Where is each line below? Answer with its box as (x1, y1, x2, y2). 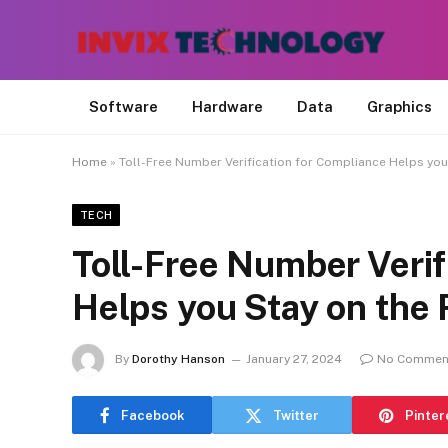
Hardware (192, 98, 263, 115)
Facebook (120, 407, 185, 423)
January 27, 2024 (246, 352, 342, 367)
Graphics (367, 98, 432, 115)
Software (89, 98, 158, 115)
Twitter (273, 407, 319, 423)
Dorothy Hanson (132, 352, 225, 367)
